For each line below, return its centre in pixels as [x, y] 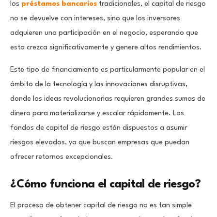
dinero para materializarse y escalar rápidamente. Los [97, 114]
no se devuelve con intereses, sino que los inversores [95, 19]
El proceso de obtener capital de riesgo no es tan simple [101, 206]
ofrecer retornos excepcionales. [62, 157]
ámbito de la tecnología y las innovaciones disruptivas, [99, 85]
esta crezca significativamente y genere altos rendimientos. [106, 48]
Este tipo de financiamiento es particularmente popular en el [108, 70]
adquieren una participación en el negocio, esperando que [104, 33]
